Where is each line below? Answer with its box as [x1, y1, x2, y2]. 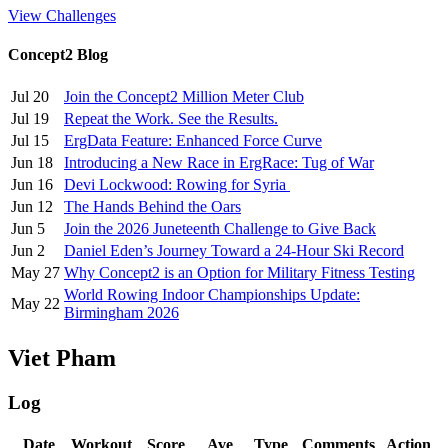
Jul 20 [11, 88, 49, 106]
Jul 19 [11, 110, 49, 128]
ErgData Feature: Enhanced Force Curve [64, 132, 322, 150]
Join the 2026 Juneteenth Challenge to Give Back [64, 220, 376, 238]
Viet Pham [8, 344, 116, 371]
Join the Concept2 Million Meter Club [64, 88, 304, 106]
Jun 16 [11, 176, 53, 194]
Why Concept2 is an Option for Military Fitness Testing [64, 264, 415, 282]
